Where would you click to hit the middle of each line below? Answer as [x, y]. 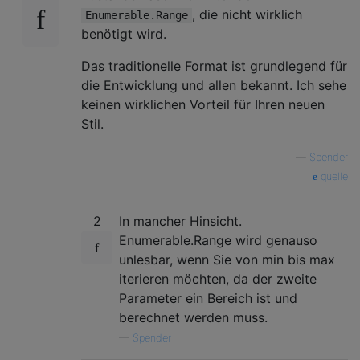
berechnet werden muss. [193, 317]
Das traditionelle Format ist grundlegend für [214, 65]
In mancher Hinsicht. [180, 221]
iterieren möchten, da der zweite [218, 278]
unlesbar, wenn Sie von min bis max [227, 259]
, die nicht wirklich [247, 14]
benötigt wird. [124, 33]
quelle [333, 176]
